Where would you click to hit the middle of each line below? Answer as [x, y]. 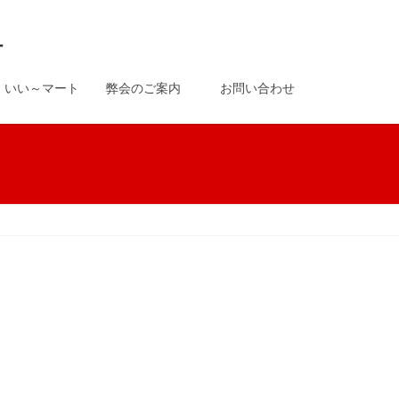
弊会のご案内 [150, 88]
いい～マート [42, 88]
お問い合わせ [257, 88]
